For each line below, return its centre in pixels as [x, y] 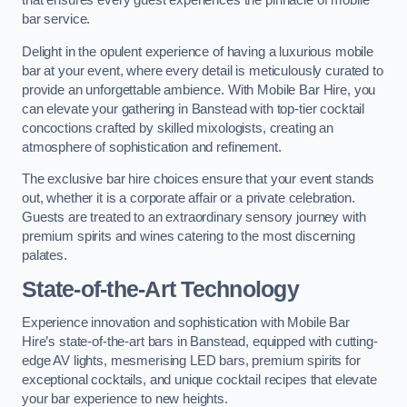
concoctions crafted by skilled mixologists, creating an [178, 128]
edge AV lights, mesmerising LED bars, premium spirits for [191, 361]
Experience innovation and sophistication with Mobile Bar [186, 323]
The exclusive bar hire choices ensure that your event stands [199, 179]
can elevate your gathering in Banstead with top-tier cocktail [194, 109]
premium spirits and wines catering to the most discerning [189, 237]
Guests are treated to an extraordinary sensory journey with [194, 218]
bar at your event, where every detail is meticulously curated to [203, 70]
